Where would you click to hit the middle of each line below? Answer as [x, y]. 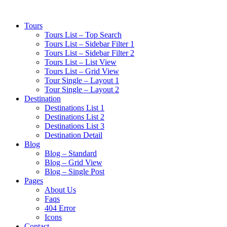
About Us [60, 190]
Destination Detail [73, 135]
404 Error [60, 208]
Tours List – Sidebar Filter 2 [89, 53]
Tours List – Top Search [83, 35]
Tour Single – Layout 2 [82, 89]
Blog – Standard [71, 153]
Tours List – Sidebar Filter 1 [89, 44]
